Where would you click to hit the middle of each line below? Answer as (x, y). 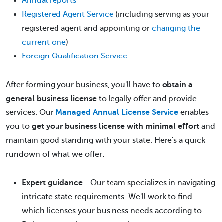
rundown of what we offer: (55, 154)
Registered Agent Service (68, 14)
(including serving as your (161, 14)
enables (194, 112)
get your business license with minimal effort (115, 126)
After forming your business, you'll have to (84, 85)
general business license (51, 99)
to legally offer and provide (147, 99)
